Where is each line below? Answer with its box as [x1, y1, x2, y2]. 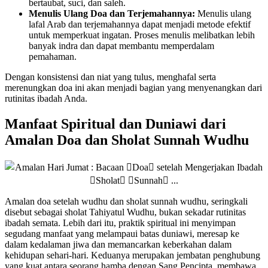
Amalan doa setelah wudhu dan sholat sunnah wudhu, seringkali [5, 196, 248, 206]
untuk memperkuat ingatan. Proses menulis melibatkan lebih [29, 30, 255, 40]
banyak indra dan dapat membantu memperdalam [29, 41, 214, 51]
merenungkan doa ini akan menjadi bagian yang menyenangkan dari [5, 83, 262, 93]
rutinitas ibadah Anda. [5, 93, 87, 103]
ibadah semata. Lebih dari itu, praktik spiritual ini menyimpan [5, 217, 236, 228]
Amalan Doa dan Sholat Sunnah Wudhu [5, 132, 249, 148]
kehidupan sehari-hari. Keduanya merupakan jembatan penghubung [5, 249, 260, 260]
